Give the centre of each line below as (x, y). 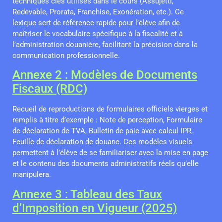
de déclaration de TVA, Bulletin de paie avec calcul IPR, (103, 131)
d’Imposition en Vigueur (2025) (95, 208)
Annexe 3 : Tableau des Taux (87, 194)
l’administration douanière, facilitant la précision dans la (105, 45)
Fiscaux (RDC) (50, 89)
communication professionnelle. (66, 55)
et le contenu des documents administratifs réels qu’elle (106, 164)
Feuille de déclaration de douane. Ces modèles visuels (102, 142)
